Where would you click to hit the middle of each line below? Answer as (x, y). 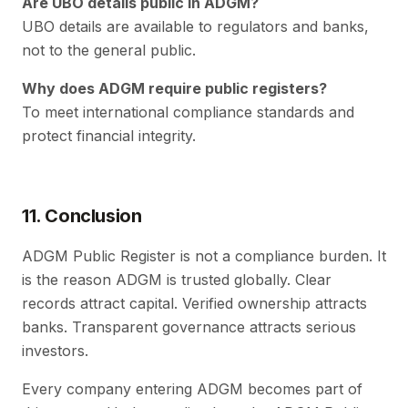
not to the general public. (109, 50)
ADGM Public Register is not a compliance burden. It (204, 255)
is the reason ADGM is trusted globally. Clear (177, 279)
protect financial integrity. (109, 135)
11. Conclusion (82, 215)
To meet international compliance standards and (188, 112)
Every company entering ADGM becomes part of (192, 388)
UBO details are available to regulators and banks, (195, 26)
